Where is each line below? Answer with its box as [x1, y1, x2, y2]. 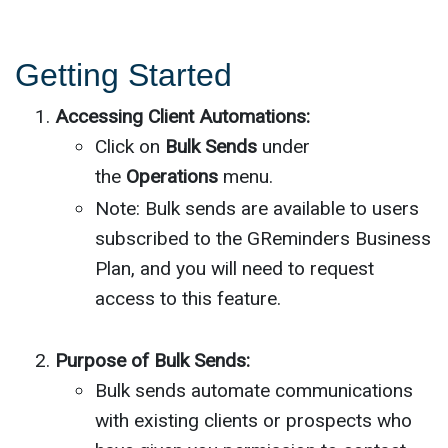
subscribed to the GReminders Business [95, 226, 431, 250]
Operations [126, 164, 223, 188]
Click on [95, 134, 165, 158]
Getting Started [15, 56, 232, 93]
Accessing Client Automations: [55, 104, 310, 128]
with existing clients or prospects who [95, 408, 412, 432]
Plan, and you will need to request [95, 256, 374, 280]
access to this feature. [95, 286, 281, 310]
